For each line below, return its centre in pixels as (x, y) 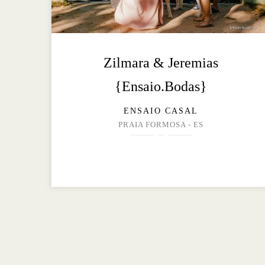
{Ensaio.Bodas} (161, 87)
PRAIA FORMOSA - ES (161, 125)
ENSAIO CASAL (161, 111)
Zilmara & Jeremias (161, 63)
